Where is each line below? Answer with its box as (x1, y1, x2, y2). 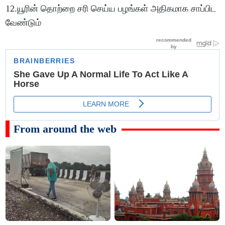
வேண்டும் (6, 17, 42, 28)
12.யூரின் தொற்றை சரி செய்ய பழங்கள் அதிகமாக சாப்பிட (6, 3, 217, 14)
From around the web (14, 122, 117, 135)
